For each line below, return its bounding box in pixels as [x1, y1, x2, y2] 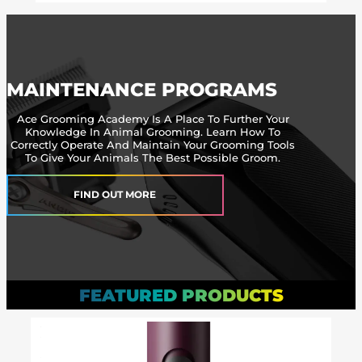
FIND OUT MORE [74, 189, 157, 201]
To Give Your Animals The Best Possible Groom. [25, 150, 281, 164]
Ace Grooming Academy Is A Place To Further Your [16, 112, 289, 125]
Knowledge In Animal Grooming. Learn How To [25, 124, 281, 138]
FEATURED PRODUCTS [78, 284, 284, 305]
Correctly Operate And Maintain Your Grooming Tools [11, 137, 296, 151]
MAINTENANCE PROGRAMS [6, 78, 277, 102]
